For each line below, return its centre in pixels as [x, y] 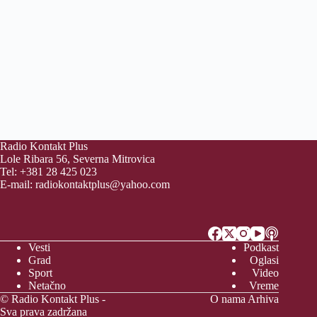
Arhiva [264, 299]
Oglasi [265, 260]
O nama [228, 299]
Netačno [47, 286]
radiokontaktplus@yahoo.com [103, 184]
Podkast [261, 247]
